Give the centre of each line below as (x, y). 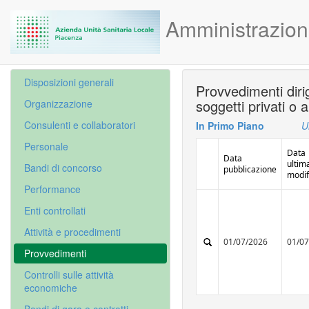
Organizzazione (58, 103)
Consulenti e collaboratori (80, 125)
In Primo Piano (230, 126)
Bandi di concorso (63, 168)
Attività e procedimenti (72, 232)
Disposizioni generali (69, 82)
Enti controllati (55, 210)
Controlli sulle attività (69, 275)
